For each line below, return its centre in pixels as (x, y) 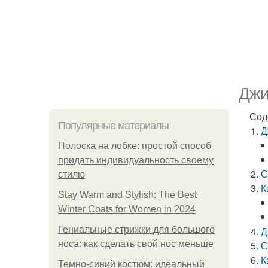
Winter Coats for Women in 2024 (127, 209)
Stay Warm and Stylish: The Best (127, 195)
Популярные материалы (113, 126)
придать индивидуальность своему (136, 160)
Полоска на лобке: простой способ (135, 146)
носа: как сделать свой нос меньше (136, 244)
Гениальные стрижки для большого (136, 229)
